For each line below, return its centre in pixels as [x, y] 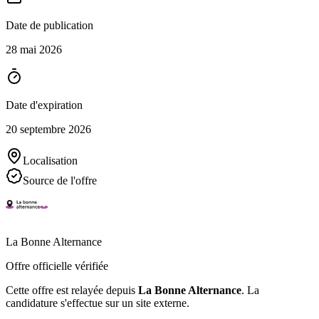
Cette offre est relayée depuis [70, 290]
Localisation [50, 160]
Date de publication [49, 25]
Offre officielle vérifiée [57, 266]
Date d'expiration [44, 105]
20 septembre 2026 [48, 129]
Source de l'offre [60, 180]
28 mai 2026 [34, 49]
